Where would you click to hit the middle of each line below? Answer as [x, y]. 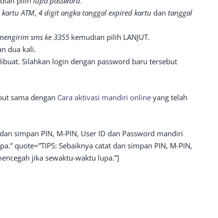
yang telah [169, 97]
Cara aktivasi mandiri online [104, 97]
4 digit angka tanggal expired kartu [96, 13]
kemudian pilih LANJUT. [110, 37]
